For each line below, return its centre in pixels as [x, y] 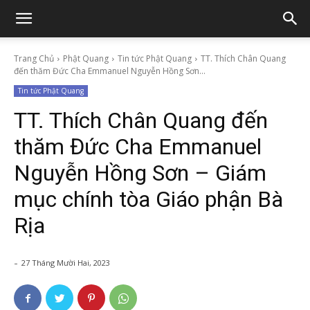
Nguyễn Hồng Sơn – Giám [140, 173]
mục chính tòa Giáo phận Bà [148, 199]
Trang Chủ [34, 58]
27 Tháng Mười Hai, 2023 [66, 263]
